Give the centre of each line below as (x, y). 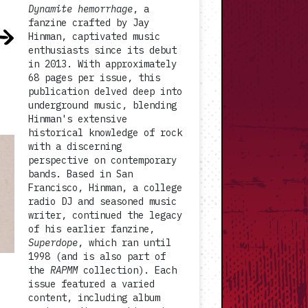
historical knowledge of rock (105, 133)
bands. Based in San (80, 174)
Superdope (53, 243)
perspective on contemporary (102, 160)
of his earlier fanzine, (91, 229)
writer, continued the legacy (105, 215)
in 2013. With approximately (102, 64)
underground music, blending (102, 105)
